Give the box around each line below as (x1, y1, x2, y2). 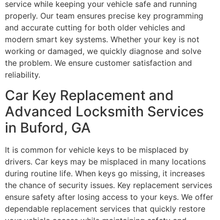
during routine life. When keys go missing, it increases (5, 168, 205, 179)
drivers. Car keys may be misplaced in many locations (5, 157, 206, 167)
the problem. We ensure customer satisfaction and (5, 57, 192, 68)
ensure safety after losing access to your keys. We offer (5, 192, 213, 202)
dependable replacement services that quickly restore (5, 204, 205, 214)
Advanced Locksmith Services (5, 103, 204, 120)
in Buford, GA (5, 119, 91, 137)
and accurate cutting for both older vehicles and (5, 22, 185, 32)
